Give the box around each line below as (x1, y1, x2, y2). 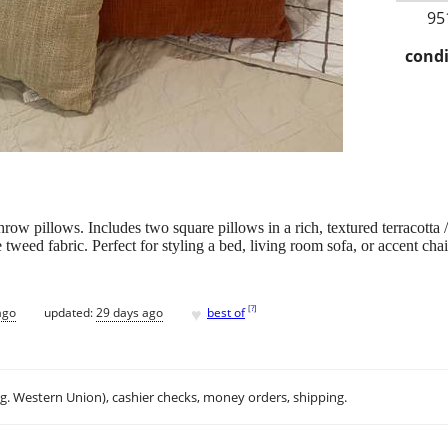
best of (207, 303, 245, 321)
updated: (44, 303, 96, 321)
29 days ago (96, 303, 163, 321)
